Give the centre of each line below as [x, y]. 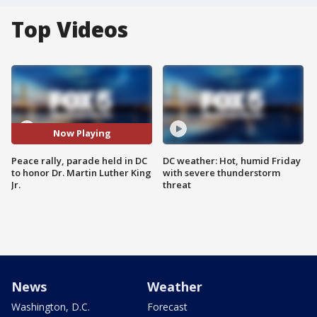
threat [177, 184]
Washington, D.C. [51, 306]
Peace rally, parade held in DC [79, 160]
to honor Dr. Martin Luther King [81, 172]
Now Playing [82, 133]
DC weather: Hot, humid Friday [232, 160]
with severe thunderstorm [221, 172]
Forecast [167, 306]
